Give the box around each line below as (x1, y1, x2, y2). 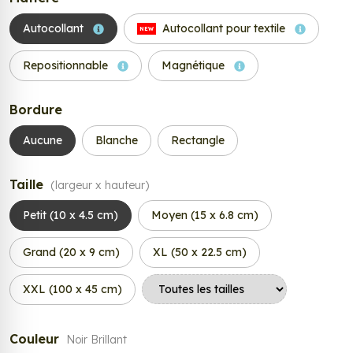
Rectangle (171, 133, 225, 148)
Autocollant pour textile (159, 21, 288, 36)
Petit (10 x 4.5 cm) (23, 208, 118, 223)
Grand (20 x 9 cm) (23, 245, 120, 260)
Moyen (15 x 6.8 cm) (151, 208, 258, 223)
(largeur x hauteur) (50, 178, 149, 193)
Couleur (9, 331, 63, 347)
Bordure (9, 102, 62, 118)
